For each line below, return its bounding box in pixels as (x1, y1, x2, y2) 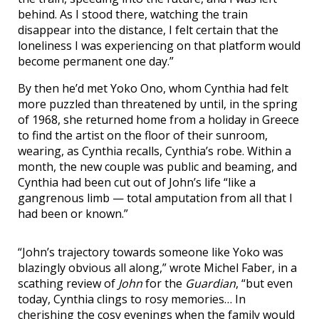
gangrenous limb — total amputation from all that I (18, 190, 293, 206)
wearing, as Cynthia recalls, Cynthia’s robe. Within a (18, 143, 291, 159)
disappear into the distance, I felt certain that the (18, 22, 278, 38)
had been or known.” (18, 206, 128, 221)
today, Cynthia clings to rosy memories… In (18, 291, 246, 307)
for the (142, 276, 185, 291)
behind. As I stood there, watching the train (18, 6, 248, 22)
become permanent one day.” (18, 53, 174, 69)
